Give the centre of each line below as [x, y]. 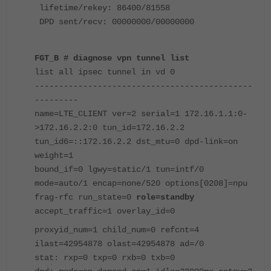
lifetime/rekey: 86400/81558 [102, 8]
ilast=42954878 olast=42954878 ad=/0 [119, 244]
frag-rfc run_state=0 [85, 198]
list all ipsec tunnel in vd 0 [105, 72]
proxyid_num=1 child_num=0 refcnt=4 [117, 230]
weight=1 [54, 156]
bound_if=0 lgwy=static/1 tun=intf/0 [119, 170]
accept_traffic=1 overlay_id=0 [105, 211]
